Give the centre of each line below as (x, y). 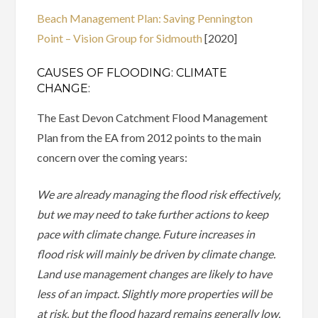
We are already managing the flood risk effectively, (159, 194)
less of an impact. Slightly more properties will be (155, 294)
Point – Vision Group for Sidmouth (120, 38)
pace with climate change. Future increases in (146, 234)
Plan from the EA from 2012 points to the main (149, 138)
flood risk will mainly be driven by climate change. (157, 254)
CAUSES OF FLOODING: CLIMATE (132, 73)
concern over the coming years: (113, 158)
